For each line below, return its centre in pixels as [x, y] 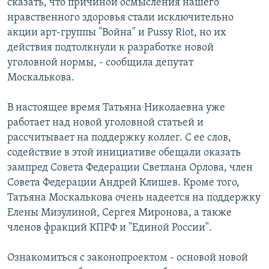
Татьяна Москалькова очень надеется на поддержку [134, 198]
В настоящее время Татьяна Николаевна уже [116, 108]
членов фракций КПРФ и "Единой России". [110, 228]
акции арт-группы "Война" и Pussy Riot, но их [117, 33]
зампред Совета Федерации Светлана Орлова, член [130, 168]
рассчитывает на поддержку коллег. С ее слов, [119, 138]
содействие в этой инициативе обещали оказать [124, 153]
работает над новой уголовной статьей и [105, 123]
